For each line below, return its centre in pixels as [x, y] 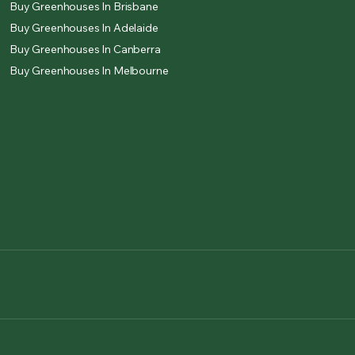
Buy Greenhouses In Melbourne [89, 71]
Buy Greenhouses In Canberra [85, 49]
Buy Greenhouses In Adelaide [84, 28]
